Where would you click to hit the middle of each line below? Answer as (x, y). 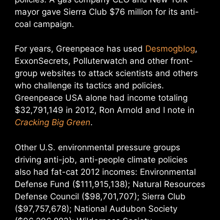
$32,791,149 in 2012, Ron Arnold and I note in (105, 110)
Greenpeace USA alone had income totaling (101, 98)
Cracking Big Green (53, 122)
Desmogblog (170, 49)
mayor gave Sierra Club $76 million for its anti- (107, 12)
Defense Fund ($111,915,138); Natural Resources (110, 184)
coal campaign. (44, 24)
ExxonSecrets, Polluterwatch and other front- (104, 61)
